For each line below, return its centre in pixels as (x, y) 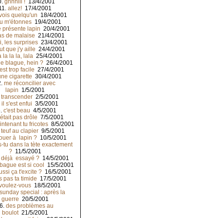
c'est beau (17, 111)
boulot (10, 213)
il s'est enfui (17, 104)
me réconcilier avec (30, 83)
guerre (10, 199)
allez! (15, 9)
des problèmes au (30, 206)
